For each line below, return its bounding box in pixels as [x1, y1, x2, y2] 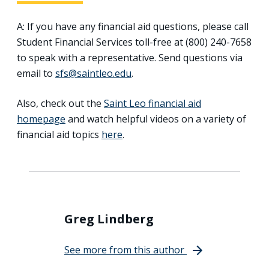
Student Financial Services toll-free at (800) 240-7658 [17, 35, 252, 49]
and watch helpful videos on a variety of [65, 112, 246, 125]
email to [17, 66, 55, 80]
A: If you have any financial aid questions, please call [17, 19, 249, 33]
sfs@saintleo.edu [55, 66, 131, 80]
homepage [17, 112, 65, 125]
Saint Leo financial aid [104, 96, 201, 110]
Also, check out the [17, 96, 104, 110]
